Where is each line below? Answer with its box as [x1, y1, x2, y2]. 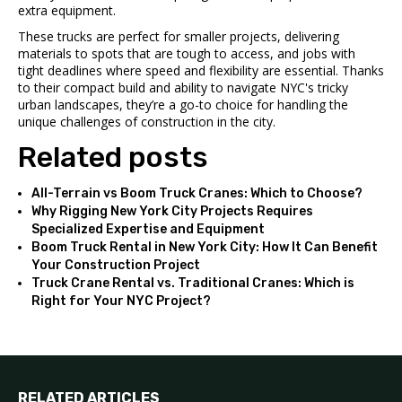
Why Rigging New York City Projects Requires [31, 203, 313, 219]
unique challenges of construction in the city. [18, 112, 275, 130]
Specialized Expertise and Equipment [31, 221, 265, 237]
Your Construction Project [31, 257, 200, 273]
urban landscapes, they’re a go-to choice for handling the [18, 95, 348, 113]
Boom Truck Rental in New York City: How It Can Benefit [31, 239, 378, 255]
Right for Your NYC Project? [31, 293, 211, 309]
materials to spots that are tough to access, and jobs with [18, 44, 355, 62]
